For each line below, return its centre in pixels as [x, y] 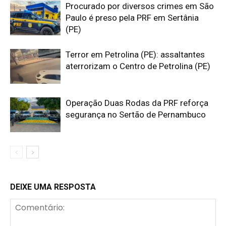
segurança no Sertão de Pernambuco [136, 114]
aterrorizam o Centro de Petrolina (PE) [138, 66]
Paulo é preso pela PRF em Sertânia [132, 17]
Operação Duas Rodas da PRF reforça [137, 103]
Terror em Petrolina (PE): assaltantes [135, 54]
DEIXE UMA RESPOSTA [53, 187]
